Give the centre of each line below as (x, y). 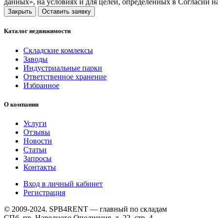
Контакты (40, 167)
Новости (38, 141)
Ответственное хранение (65, 76)
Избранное (41, 85)
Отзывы (37, 132)
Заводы (36, 59)
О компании (21, 104)
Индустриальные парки (63, 68)
